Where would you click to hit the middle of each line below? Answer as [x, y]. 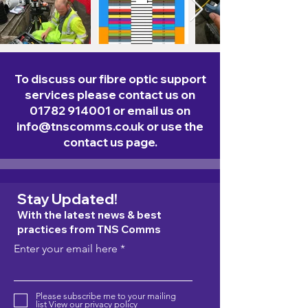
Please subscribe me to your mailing [106, 296]
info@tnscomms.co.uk [80, 126]
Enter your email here [66, 249]
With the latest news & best [89, 215]
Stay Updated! [67, 199]
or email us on [151, 110]
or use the [174, 126]
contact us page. [110, 142]
